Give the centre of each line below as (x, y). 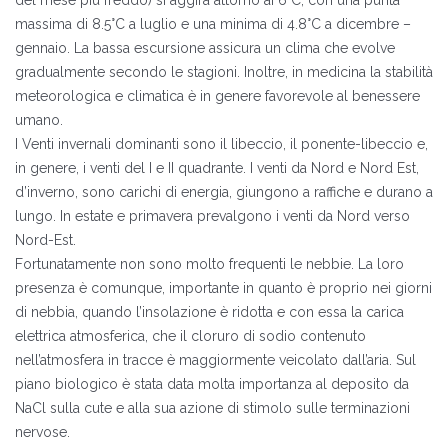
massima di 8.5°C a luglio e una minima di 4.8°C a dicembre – (213, 24)
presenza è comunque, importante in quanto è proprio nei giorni (223, 288)
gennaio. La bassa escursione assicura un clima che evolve (205, 48)
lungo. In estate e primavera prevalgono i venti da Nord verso (212, 216)
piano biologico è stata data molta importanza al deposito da (212, 384)
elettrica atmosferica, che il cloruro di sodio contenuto (190, 336)
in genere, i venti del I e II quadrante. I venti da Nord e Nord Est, (217, 168)
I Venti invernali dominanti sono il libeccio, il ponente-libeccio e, (221, 144)
